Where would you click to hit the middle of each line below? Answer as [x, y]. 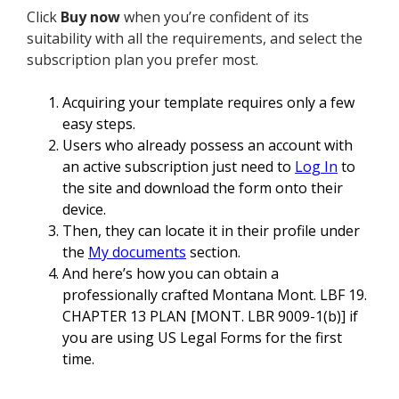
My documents [137, 252]
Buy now [90, 17]
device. [84, 210]
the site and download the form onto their [203, 188]
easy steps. [99, 124]
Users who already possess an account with [208, 146]
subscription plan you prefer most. [142, 60]
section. [213, 252]
